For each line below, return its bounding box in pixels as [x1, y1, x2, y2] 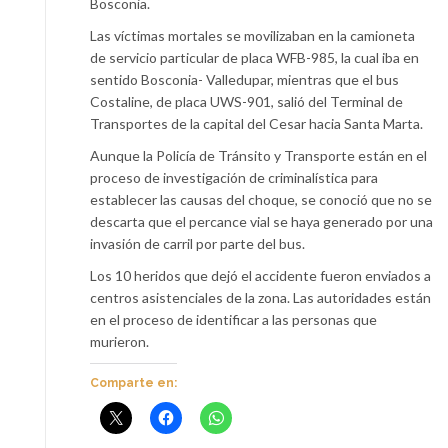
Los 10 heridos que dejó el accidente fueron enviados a [90, 266, 431, 284]
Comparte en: [90, 375, 177, 390]
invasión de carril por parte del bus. [90, 234, 305, 252]
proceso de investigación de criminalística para [90, 168, 378, 186]
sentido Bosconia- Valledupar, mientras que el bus [90, 70, 399, 88]
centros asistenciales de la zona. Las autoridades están [90, 288, 431, 306]
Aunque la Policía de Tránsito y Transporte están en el [90, 146, 427, 164]
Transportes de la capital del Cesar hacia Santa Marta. [90, 114, 423, 132]
